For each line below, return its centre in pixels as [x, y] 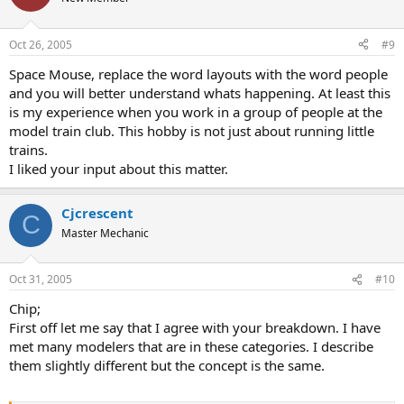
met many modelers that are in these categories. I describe [191, 347]
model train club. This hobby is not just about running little [192, 130]
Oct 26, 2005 [41, 44]
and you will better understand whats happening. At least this [200, 92]
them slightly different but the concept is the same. [167, 366]
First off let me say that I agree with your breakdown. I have [195, 328]
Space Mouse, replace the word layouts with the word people [198, 73]
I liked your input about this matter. [119, 168]
